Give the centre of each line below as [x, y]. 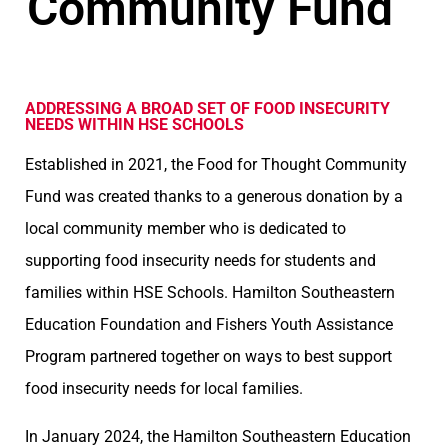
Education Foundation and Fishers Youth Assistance [208, 325]
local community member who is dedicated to [185, 229]
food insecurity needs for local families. [163, 389]
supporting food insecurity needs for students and [200, 261]
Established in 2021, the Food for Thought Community [215, 165]
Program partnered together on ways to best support [208, 357]
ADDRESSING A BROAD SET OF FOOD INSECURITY [207, 109]
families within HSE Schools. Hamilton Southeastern [209, 293]
